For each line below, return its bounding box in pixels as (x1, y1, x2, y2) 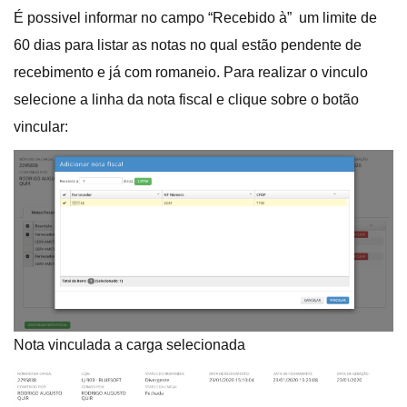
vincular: (14, 119, 68, 135)
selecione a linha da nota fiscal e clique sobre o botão (14, 92, 359, 108)
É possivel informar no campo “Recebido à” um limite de (14, 10, 377, 26)
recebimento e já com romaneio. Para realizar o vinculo (14, 65, 368, 81)
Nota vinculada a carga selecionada (14, 337, 245, 353)
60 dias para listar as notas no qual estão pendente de (14, 37, 362, 54)
